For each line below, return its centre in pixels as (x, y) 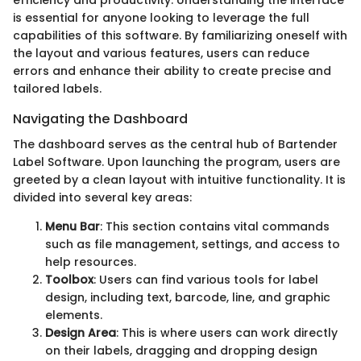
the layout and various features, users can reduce (161, 53)
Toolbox (69, 279)
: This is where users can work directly (227, 332)
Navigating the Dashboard (100, 118)
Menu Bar (73, 226)
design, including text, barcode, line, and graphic (188, 297)
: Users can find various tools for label (206, 279)
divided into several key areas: (102, 197)
